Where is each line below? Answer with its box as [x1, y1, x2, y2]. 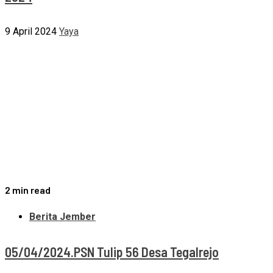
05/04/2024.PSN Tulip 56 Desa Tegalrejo [5, 243, 219, 260]
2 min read [5, 184, 51, 196]
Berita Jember [29, 211, 96, 223]
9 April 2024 [5, 26, 57, 38]
